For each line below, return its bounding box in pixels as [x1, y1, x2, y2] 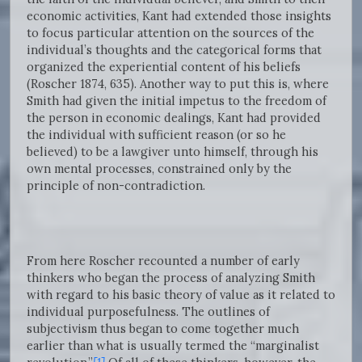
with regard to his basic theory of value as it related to [27, 287, 335, 303]
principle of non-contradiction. [27, 178, 205, 194]
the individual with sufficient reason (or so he [27, 127, 286, 143]
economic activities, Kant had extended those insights [27, 8, 331, 24]
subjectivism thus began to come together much [27, 321, 299, 337]
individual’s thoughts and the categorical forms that [27, 42, 322, 58]
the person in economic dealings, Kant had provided [27, 110, 321, 126]
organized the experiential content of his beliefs [27, 59, 301, 75]
